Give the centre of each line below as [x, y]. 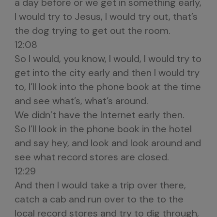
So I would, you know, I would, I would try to [108, 59]
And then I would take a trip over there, [100, 185]
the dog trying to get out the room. [93, 31]
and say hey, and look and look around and [108, 143]
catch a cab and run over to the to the [99, 199]
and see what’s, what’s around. [81, 101]
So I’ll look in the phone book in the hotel [103, 129]
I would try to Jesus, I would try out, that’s [106, 16]
